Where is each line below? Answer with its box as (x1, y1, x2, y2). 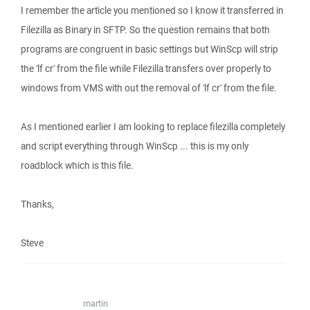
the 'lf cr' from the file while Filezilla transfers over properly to (21, 62, 271, 75)
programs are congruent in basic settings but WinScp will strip (21, 43, 278, 55)
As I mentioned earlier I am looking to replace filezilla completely (21, 120, 285, 133)
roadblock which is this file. (21, 159, 134, 172)
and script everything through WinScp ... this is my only (21, 140, 248, 152)
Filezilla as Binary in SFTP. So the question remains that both (21, 24, 270, 36)
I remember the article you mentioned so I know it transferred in (21, 4, 284, 17)
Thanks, (21, 198, 54, 210)
